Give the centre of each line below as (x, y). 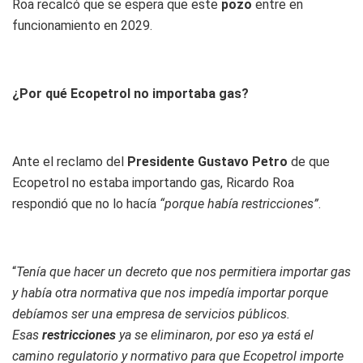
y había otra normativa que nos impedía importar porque (170, 293)
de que (310, 161)
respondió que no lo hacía (86, 203)
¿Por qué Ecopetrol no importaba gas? (130, 93)
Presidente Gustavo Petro (209, 161)
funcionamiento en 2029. (82, 25)
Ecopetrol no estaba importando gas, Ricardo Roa (153, 182)
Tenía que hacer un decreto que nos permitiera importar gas (184, 271)
